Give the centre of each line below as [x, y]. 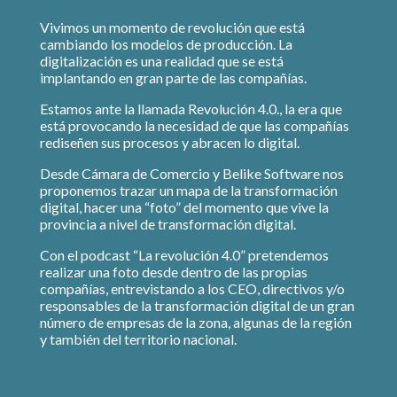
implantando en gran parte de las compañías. [173, 77]
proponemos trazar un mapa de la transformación [189, 190]
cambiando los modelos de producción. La [166, 43]
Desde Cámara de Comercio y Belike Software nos [192, 173]
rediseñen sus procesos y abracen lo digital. [170, 142]
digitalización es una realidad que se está [162, 60]
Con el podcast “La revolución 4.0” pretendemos [184, 254]
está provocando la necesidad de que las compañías [195, 125]
